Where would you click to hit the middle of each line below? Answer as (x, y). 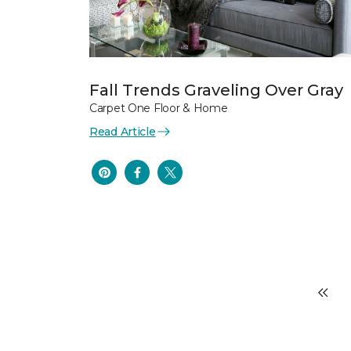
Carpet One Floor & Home (159, 108)
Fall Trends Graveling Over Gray (216, 90)
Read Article (123, 131)
